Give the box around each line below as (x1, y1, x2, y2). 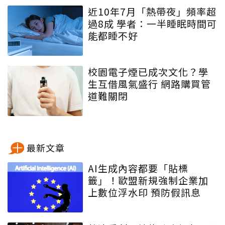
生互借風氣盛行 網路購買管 (88, 77, 211, 91)
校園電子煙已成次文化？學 (88, 65, 208, 79)
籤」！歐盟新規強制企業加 (88, 173, 208, 187)
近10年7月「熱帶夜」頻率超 (88, 5, 216, 19)
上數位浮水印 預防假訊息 (88, 185, 201, 199)
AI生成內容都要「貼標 (88, 161, 188, 175)
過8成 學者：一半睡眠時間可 (88, 17, 217, 31)
